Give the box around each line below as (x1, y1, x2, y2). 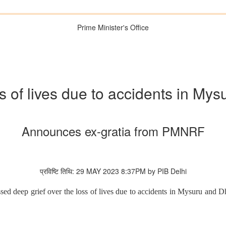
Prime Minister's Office (77, 22, 149, 32)
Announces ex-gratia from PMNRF (21, 122, 205, 140)
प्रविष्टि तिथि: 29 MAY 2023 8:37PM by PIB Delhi (39, 166, 187, 177)
